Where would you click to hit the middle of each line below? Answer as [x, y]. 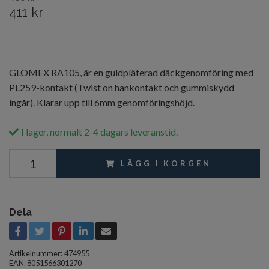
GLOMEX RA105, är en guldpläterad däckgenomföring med [131, 73]
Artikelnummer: [36, 254]
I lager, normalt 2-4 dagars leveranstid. [99, 132]
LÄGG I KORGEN [166, 164]
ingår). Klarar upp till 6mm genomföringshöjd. [102, 103]
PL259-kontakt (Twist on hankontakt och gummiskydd [122, 88]
